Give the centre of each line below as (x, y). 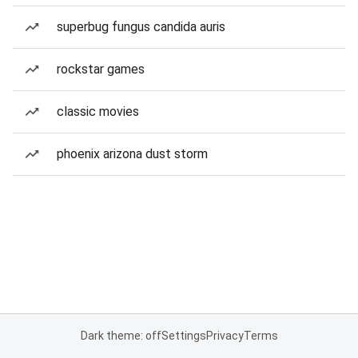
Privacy (225, 336)
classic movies (98, 111)
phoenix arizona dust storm (132, 154)
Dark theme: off (121, 336)
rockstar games (101, 69)
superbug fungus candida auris (141, 27)
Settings (183, 336)
